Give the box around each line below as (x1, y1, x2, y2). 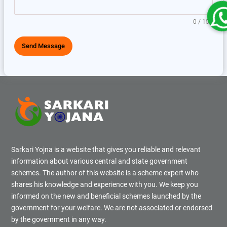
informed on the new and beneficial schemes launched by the (11, 192, 201, 200)
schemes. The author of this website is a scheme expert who (11, 168, 199, 177)
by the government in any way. (11, 215, 106, 223)
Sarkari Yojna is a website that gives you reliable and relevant (11, 145, 201, 154)
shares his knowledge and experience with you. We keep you (11, 180, 198, 188)
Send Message (22, 42, 65, 50)
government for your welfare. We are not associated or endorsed (11, 203, 212, 212)
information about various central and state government (11, 157, 187, 165)
